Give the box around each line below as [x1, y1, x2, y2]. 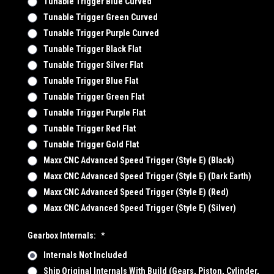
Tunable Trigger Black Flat [43, 43, 141, 54]
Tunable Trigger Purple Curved [43, 28, 159, 38]
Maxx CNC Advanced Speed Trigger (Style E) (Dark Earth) [43, 171, 251, 181]
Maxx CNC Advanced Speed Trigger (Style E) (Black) [43, 155, 234, 165]
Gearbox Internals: [28, 230, 98, 240]
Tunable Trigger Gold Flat [43, 139, 139, 149]
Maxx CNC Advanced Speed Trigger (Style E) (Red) [43, 187, 229, 197]
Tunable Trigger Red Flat [43, 123, 136, 133]
